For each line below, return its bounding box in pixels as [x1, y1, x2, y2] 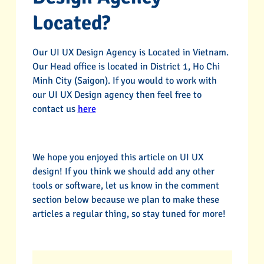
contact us [32, 103, 78, 115]
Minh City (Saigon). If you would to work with [32, 75, 217, 87]
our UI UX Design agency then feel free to [32, 89, 202, 101]
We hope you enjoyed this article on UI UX [32, 151, 203, 163]
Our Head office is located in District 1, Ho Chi [32, 61, 220, 73]
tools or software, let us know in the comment [32, 179, 219, 192]
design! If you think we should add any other [32, 165, 214, 177]
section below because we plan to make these [32, 193, 219, 206]
